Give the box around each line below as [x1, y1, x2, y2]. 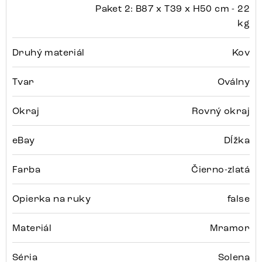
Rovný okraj [191, 105, 250, 117]
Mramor [209, 222, 250, 234]
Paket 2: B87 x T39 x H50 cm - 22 [95, 3, 250, 15]
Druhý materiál [12, 47, 85, 58]
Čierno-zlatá [191, 164, 250, 175]
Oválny [217, 76, 250, 88]
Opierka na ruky [12, 193, 91, 205]
